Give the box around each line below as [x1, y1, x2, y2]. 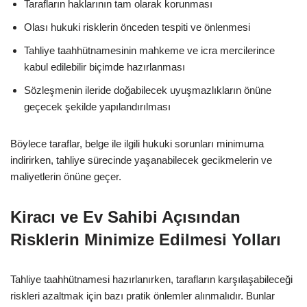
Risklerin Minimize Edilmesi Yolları [10, 230, 281, 249]
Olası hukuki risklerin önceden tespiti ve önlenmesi [24, 21, 250, 33]
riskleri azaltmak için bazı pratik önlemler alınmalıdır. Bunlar [10, 289, 275, 302]
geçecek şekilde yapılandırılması [24, 100, 171, 112]
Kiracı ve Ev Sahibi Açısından [10, 207, 241, 226]
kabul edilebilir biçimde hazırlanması [24, 60, 185, 73]
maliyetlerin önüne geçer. [10, 170, 121, 182]
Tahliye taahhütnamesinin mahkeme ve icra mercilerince [24, 44, 275, 56]
